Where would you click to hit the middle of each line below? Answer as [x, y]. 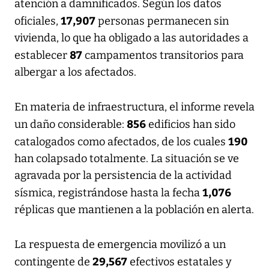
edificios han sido [191, 124]
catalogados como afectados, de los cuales [121, 141]
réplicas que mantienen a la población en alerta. [134, 209]
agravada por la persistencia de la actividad [123, 175]
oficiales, [38, 21]
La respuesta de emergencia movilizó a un [120, 244]
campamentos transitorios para [163, 55]
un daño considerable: [71, 124]
